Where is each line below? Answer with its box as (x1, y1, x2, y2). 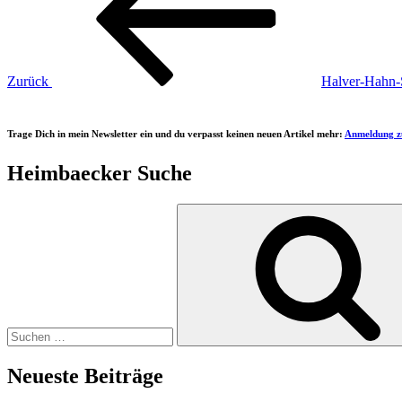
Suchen (6, 202, 48, 218)
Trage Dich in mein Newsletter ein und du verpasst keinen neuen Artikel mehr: (7, 127, 345, 139)
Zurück (7, 73, 48, 89)
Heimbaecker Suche (7, 161, 192, 185)
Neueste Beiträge (7, 363, 163, 388)
